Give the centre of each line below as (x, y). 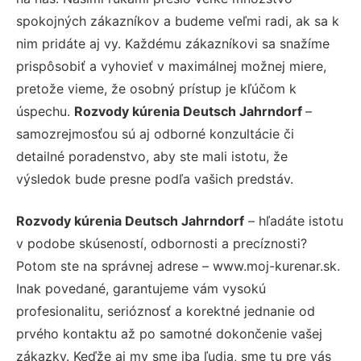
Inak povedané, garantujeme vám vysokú (141, 288)
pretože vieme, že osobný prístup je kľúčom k (156, 88)
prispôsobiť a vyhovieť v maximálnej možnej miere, (171, 66)
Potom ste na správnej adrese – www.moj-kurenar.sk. (178, 266)
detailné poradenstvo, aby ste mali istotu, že (152, 156)
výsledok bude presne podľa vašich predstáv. (155, 178)
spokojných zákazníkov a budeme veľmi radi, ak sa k (178, 21)
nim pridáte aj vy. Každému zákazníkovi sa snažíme (173, 43)
